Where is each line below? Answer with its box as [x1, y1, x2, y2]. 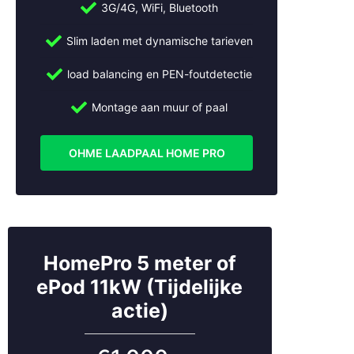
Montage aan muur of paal [91, 100, 228, 115]
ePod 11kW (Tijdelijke [36, 275, 243, 299]
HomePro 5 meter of [43, 251, 236, 276]
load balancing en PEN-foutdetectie [66, 67, 252, 81]
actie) [111, 299, 168, 323]
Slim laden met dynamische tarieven [66, 34, 253, 48]
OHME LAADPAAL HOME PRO [68, 146, 225, 160]
